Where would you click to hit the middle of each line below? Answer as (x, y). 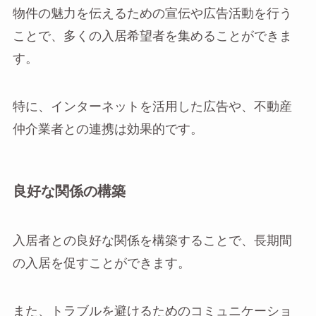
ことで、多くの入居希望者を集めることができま (152, 37)
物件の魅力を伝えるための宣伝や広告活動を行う (152, 14)
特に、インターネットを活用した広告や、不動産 (152, 107)
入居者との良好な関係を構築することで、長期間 (152, 241)
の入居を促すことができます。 (101, 263)
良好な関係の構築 (69, 192)
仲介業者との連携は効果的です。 (108, 130)
